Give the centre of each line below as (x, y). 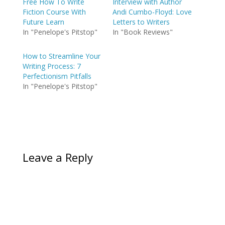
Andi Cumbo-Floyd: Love (152, 12)
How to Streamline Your (61, 56)
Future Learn (43, 22)
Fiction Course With (54, 12)
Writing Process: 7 (51, 66)
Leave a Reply (58, 157)
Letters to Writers (141, 22)
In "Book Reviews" (142, 32)
